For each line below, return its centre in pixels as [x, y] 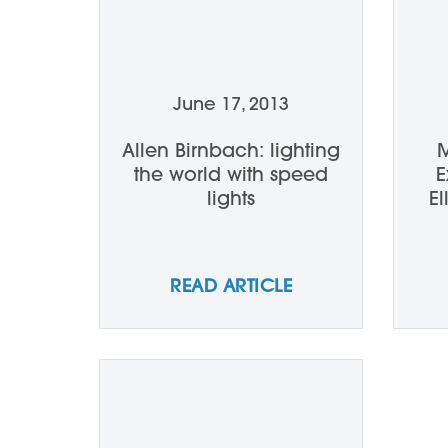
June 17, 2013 [231, 103]
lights [230, 198]
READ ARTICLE [231, 285]
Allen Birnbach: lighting [230, 150]
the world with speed [230, 174]
